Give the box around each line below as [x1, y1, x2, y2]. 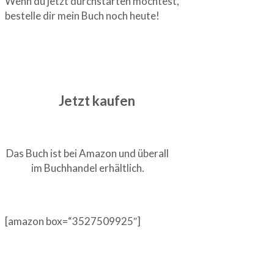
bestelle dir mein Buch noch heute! [5, 9, 160, 22]
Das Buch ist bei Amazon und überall [6, 147, 169, 160]
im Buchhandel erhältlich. [31, 161, 144, 175]
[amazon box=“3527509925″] [5, 215, 141, 228]
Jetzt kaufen [58, 92, 135, 109]
